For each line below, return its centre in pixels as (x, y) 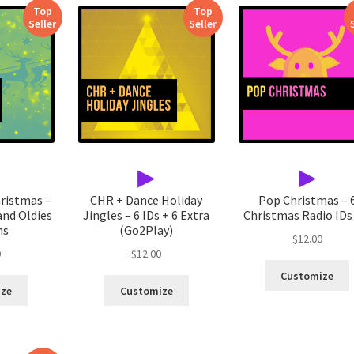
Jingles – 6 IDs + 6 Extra (147, 215)
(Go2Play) (147, 230)
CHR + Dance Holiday (147, 200)
